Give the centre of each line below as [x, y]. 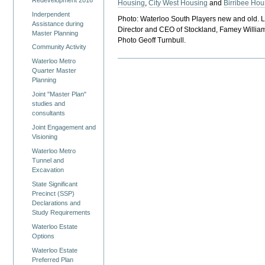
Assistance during [58, 23]
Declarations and [56, 203]
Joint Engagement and [64, 127]
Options [43, 236]
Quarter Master [54, 71]
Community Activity [59, 47]
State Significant [55, 184]
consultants [49, 113]
